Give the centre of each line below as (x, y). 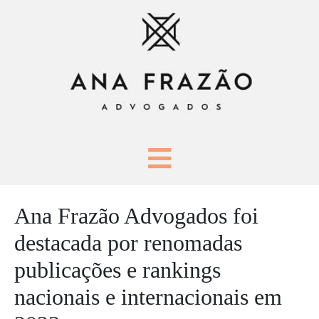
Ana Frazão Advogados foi (136, 216)
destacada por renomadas (128, 243)
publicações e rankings (117, 270)
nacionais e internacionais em (148, 297)
